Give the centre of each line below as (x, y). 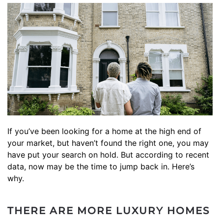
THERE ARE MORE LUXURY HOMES (109, 210)
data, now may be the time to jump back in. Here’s (101, 166)
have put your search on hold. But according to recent (108, 154)
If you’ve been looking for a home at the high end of (104, 131)
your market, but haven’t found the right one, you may (108, 143)
